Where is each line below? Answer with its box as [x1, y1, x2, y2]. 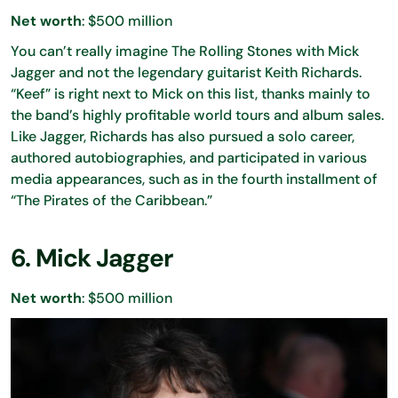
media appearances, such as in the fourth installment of [11, 169, 378, 188]
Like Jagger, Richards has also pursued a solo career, [11, 126, 354, 146]
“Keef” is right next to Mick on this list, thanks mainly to [11, 84, 370, 103]
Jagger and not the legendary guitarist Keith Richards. [11, 62, 362, 82]
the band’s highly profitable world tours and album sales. [11, 105, 384, 124]
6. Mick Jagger [11, 241, 172, 275]
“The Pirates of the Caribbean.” [11, 190, 212, 210]
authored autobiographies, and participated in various [11, 147, 367, 167]
